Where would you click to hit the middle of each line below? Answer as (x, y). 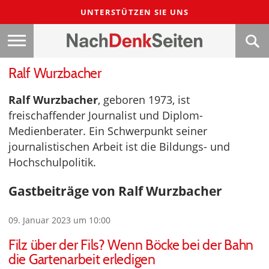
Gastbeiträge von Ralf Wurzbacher (115, 191)
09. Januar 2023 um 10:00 (59, 220)
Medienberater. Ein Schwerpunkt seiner (108, 131)
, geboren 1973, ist (144, 100)
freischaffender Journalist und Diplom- (106, 115)
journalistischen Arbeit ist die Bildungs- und (119, 147)
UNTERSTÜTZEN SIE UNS (134, 12)
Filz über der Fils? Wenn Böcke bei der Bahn (131, 245)
